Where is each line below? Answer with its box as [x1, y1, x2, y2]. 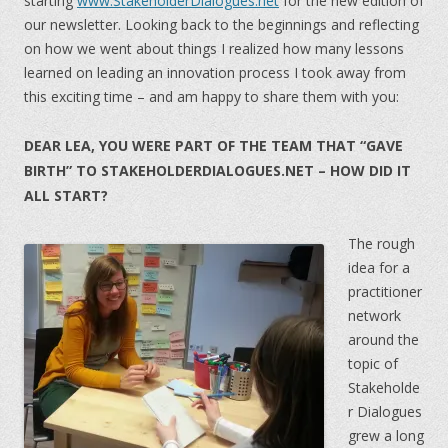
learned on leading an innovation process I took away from [24, 63, 406, 82]
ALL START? [24, 186, 108, 205]
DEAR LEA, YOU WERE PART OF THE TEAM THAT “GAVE [24, 136, 403, 155]
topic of [348, 354, 398, 373]
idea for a [348, 258, 410, 277]
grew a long [348, 426, 424, 445]
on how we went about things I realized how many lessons [24, 39, 404, 58]
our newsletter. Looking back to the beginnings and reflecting [24, 15, 419, 34]
